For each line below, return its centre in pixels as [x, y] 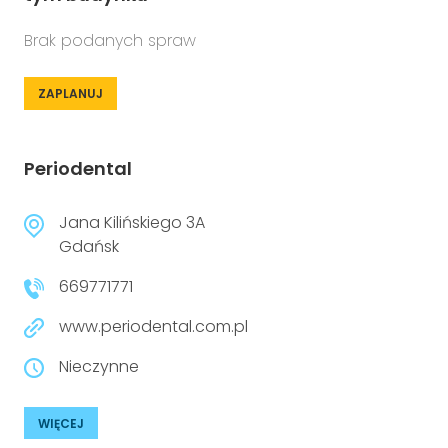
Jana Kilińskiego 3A [132, 222]
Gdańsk [89, 246]
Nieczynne [99, 366]
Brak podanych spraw [110, 40]
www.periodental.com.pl [153, 326]
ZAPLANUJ [70, 93]
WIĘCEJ [61, 423]
